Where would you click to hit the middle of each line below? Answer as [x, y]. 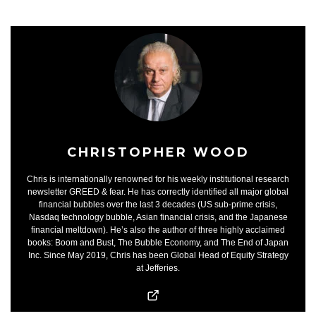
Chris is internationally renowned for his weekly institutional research [158, 179]
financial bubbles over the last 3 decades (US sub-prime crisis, [158, 204]
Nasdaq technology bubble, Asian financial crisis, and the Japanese [158, 217]
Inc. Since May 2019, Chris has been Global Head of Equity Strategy [158, 255]
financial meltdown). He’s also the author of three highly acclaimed [158, 230]
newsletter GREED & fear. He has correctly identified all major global [158, 192]
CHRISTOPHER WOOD [158, 152]
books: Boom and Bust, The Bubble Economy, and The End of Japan [158, 242]
